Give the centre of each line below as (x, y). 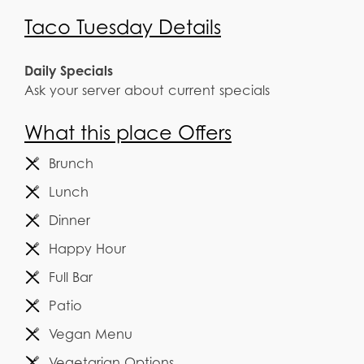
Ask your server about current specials (147, 91)
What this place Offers (128, 133)
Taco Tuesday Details (123, 28)
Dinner (69, 221)
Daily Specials (69, 71)
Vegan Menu (91, 334)
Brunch (71, 164)
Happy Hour (87, 249)
